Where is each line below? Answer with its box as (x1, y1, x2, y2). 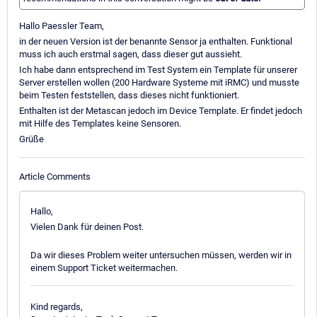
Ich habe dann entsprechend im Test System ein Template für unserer (19, 64, 297, 76)
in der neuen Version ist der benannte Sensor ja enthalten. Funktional (19, 36, 292, 47)
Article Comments (19, 171, 91, 182)
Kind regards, (30, 301, 83, 312)
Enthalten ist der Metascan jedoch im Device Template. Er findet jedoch (19, 105, 302, 117)
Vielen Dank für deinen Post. (30, 221, 144, 232)
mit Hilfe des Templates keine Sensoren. (19, 118, 181, 129)
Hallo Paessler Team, (19, 21, 104, 32)
